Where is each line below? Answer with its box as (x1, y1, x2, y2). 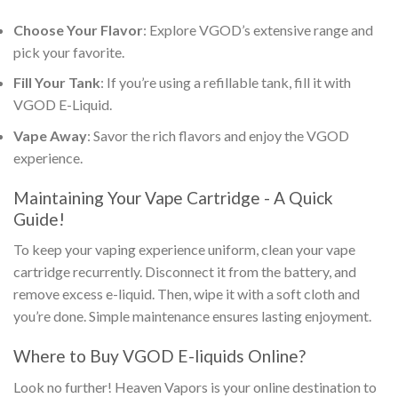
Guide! (13, 208, 65, 229)
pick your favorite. (13, 43, 124, 60)
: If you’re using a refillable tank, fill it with (100, 74, 351, 92)
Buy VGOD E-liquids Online (90, 346, 298, 367)
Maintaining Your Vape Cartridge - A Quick (13, 187, 333, 208)
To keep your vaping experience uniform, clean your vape (13, 241, 355, 259)
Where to (13, 346, 90, 367)
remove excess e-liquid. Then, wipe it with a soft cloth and (13, 285, 360, 303)
